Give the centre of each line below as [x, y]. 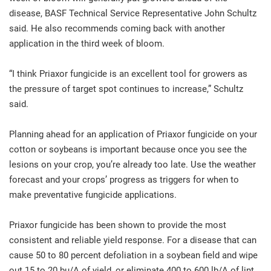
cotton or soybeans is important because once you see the [128, 149]
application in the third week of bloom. [87, 43]
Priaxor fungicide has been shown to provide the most [118, 225]
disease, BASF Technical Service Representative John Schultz [133, 13]
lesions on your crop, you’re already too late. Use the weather [132, 164]
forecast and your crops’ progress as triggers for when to [124, 179]
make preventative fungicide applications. [93, 194]
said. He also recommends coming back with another [117, 28]
